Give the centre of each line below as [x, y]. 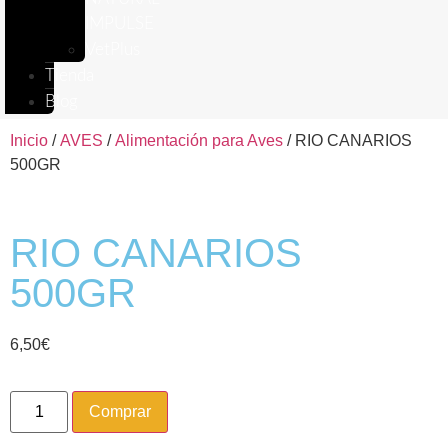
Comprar [120, 412]
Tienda [69, 75]
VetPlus [112, 49]
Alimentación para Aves [199, 140]
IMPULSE [119, 23]
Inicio [29, 140]
